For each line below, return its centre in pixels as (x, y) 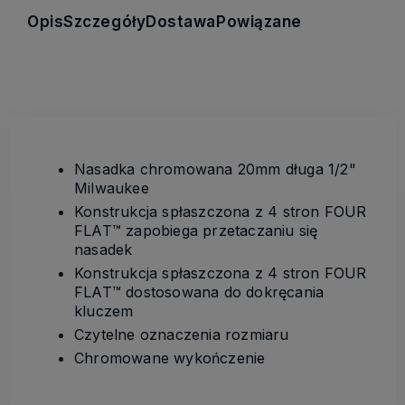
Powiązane (259, 21)
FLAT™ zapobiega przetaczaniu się (196, 230)
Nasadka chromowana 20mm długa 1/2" (215, 169)
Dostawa (181, 21)
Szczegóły (105, 21)
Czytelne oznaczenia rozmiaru (182, 334)
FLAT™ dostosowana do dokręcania (199, 292)
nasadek (104, 249)
